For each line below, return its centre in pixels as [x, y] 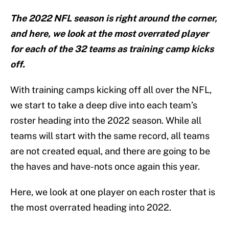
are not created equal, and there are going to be [110, 151]
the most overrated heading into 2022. [91, 208]
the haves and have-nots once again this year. [105, 167]
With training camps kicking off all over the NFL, [111, 90]
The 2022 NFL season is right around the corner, [114, 18]
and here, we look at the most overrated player [109, 34]
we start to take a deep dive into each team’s [104, 105]
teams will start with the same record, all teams [110, 136]
